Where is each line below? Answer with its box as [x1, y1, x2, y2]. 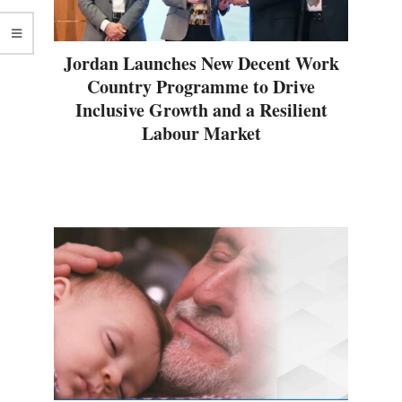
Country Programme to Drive [87, 73, 315, 100]
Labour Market [141, 119, 261, 146]
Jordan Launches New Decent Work [63, 49, 339, 76]
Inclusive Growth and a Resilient [74, 96, 328, 123]
